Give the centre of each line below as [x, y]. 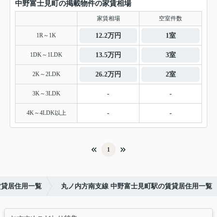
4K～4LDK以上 [46, 113]
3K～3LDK [46, 94]
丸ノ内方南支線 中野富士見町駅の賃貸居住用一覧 [137, 186]
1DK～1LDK [46, 55]
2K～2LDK [46, 74]
